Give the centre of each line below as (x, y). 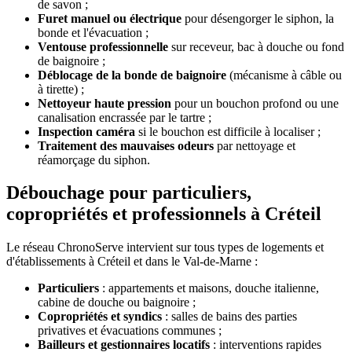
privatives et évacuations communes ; (130, 331)
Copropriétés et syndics (100, 317)
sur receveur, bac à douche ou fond (256, 46)
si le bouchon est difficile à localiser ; (228, 131)
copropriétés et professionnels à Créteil (164, 214)
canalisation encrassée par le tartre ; (125, 117)
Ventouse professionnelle (103, 46)
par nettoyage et (255, 145)
